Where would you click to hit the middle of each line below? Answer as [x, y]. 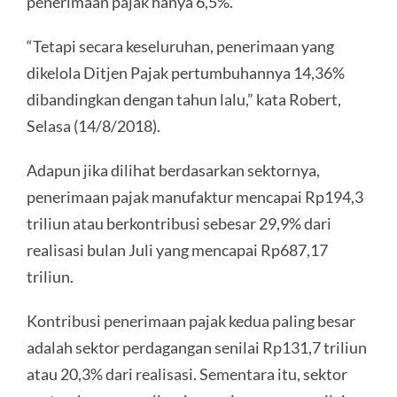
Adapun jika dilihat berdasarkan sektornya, [173, 171]
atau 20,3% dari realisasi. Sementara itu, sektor [187, 374]
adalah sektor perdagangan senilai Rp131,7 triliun [197, 348]
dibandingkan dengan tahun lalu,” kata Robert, [184, 100]
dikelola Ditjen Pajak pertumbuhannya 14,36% [186, 73]
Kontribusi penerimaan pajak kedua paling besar [191, 321]
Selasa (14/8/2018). [93, 126]
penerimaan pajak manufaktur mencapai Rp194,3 [195, 197]
